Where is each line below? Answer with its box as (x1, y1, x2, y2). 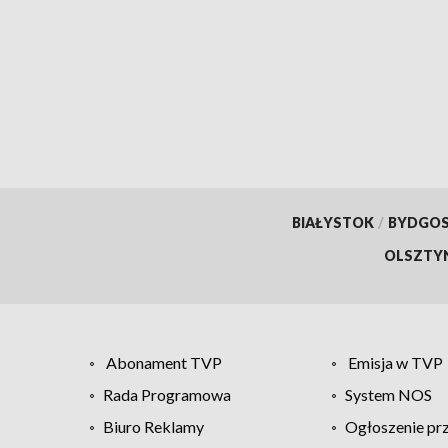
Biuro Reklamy (103, 416, 204, 436)
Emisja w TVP (347, 352, 443, 372)
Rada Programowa (103, 384, 231, 404)
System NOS (344, 384, 432, 404)
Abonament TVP (106, 352, 222, 372)
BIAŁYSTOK (291, 213, 374, 231)
